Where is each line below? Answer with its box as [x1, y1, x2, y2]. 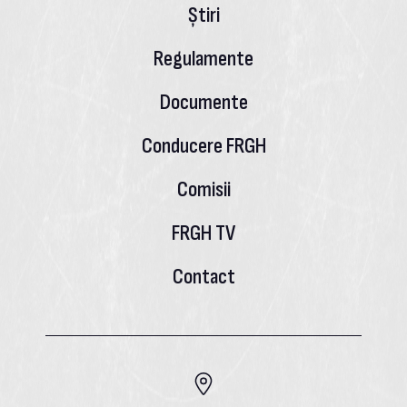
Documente [159, 88, 248, 115]
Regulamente [154, 45, 253, 72]
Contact [172, 263, 235, 290]
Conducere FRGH [141, 132, 266, 159]
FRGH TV [172, 219, 235, 246]
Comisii [176, 175, 231, 203]
